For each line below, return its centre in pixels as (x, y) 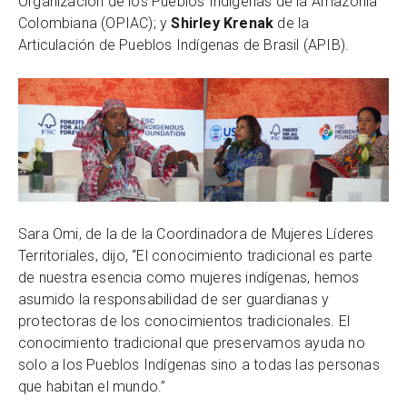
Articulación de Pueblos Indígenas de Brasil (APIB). (184, 45)
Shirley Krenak (224, 24)
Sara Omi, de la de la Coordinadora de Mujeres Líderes (196, 234)
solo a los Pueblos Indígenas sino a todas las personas (199, 365)
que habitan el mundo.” (92, 387)
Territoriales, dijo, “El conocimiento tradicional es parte (196, 256)
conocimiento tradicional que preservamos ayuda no (192, 343)
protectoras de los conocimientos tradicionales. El (184, 322)
